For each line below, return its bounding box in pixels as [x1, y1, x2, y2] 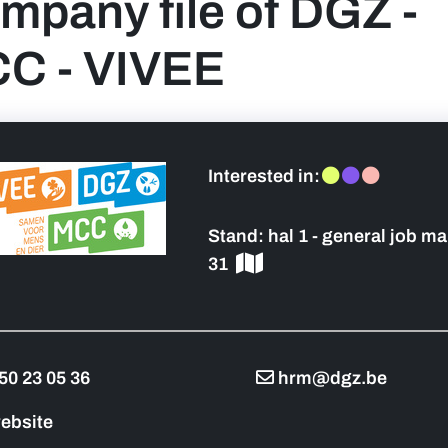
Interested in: [207, 166, 320, 186]
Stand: [207, 226, 268, 246]
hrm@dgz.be [278, 368, 387, 388]
